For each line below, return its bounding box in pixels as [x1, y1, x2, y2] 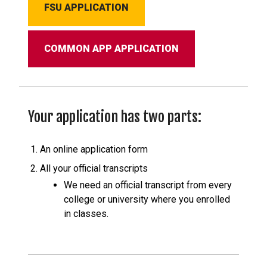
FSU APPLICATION [44, 1, 129, 13]
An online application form [40, 143, 148, 155]
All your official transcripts [40, 162, 148, 174]
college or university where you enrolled [64, 193, 230, 205]
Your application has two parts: [28, 107, 201, 126]
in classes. [64, 207, 108, 219]
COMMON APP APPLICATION [44, 42, 179, 54]
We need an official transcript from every [64, 179, 232, 191]
